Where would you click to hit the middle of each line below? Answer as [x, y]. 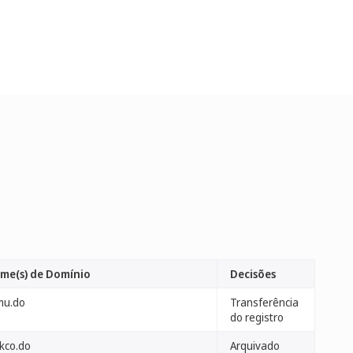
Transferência [264, 302]
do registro [257, 317]
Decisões [253, 274]
